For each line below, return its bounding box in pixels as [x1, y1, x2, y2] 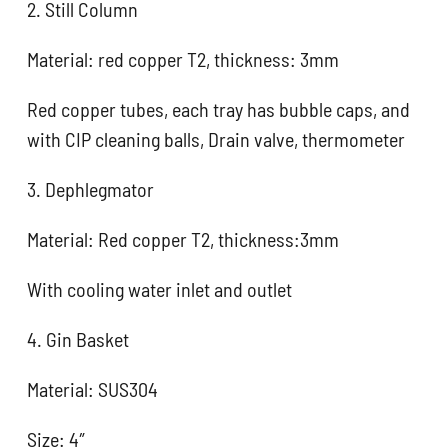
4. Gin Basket [27, 326, 130, 351]
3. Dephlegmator [27, 176, 155, 201]
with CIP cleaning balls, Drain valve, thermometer [27, 126, 406, 151]
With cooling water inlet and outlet [27, 276, 293, 301]
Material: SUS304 [27, 376, 159, 401]
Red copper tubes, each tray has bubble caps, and [27, 96, 411, 121]
